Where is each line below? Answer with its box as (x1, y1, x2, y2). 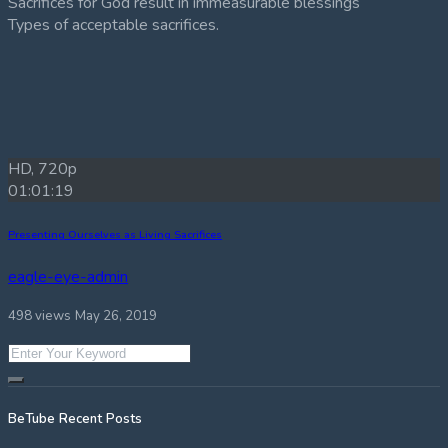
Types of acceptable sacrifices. (8, 13, 219, 36)
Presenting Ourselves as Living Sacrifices (8, 226, 222, 242)
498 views (8, 307, 71, 326)
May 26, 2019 (75, 307, 157, 326)
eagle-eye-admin (8, 266, 128, 289)
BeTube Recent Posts (8, 409, 142, 428)
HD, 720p (8, 157, 77, 180)
